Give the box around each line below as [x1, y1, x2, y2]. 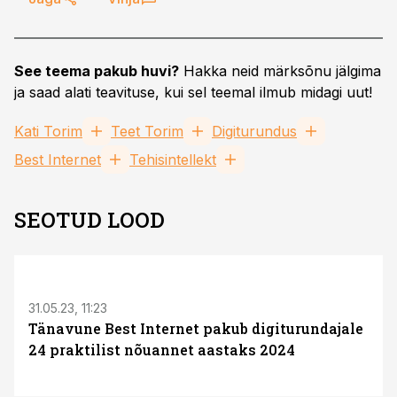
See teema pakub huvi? [14, 62, 179, 80]
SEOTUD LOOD [14, 206, 165, 234]
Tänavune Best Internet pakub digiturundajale [28, 319, 363, 338]
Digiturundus [212, 122, 297, 140]
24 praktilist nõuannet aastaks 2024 [28, 340, 295, 359]
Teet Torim [111, 122, 183, 140]
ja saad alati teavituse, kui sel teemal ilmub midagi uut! [14, 83, 372, 101]
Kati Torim [14, 122, 82, 140]
